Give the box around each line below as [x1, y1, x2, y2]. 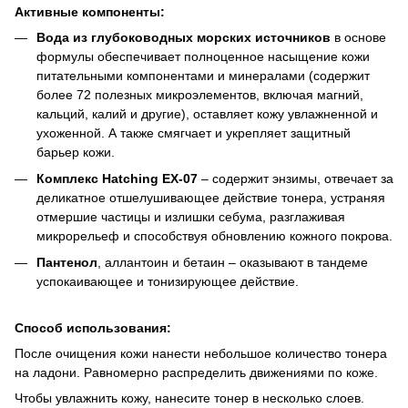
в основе [331, 29, 386, 45]
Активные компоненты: [15, 4, 165, 19]
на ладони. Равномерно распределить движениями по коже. [15, 364, 378, 380]
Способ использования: [15, 320, 171, 335]
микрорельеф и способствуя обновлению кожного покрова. [36, 228, 393, 243]
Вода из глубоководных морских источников [36, 29, 331, 45]
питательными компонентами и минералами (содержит [36, 67, 370, 83]
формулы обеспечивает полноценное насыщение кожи [36, 48, 370, 64]
